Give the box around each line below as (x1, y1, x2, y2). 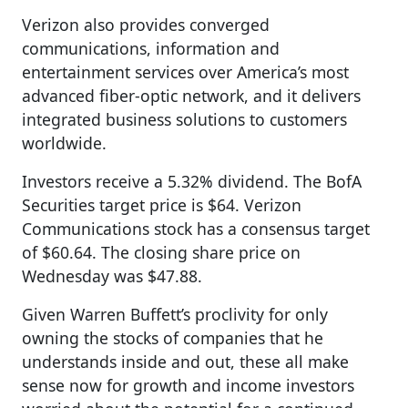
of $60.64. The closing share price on (22, 240, 301, 263)
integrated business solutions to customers (22, 107, 347, 130)
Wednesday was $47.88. (22, 264, 202, 287)
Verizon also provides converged (22, 13, 270, 36)
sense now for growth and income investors (22, 373, 354, 396)
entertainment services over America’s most (22, 60, 349, 83)
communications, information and (22, 36, 280, 59)
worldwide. (22, 131, 107, 154)
